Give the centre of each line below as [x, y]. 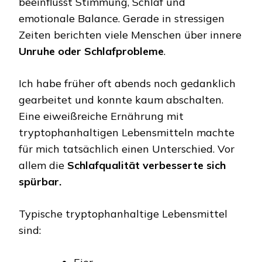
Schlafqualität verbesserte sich [146, 165]
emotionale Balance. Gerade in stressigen [122, 18]
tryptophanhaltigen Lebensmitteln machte [127, 132]
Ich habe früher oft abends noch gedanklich [127, 83]
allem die [43, 165]
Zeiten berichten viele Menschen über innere [130, 35]
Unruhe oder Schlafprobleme [91, 51]
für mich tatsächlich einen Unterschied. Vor [127, 149]
